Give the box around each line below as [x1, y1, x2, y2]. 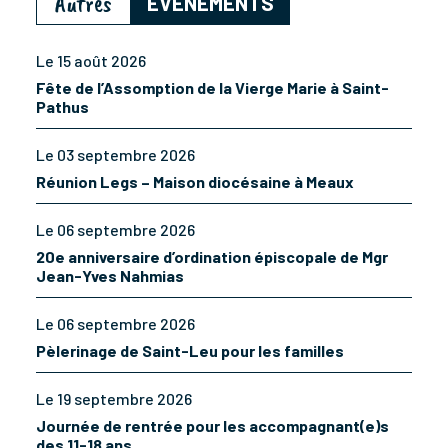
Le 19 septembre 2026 [36, 389, 192, 409]
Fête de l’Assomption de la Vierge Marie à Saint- [36, 78, 389, 98]
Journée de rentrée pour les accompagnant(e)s [36, 416, 389, 436]
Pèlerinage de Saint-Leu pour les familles [36, 341, 344, 361]
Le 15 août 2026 [36, 51, 146, 71]
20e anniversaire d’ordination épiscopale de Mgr [36, 247, 388, 267]
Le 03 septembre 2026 [36, 145, 195, 165]
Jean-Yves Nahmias [36, 266, 184, 286]
